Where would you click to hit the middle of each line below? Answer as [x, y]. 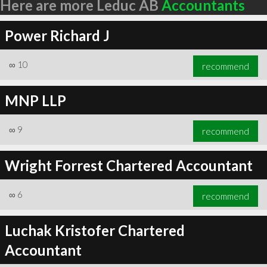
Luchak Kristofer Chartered [94, 230]
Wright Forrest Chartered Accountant [128, 165]
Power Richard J [57, 35]
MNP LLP [35, 100]
